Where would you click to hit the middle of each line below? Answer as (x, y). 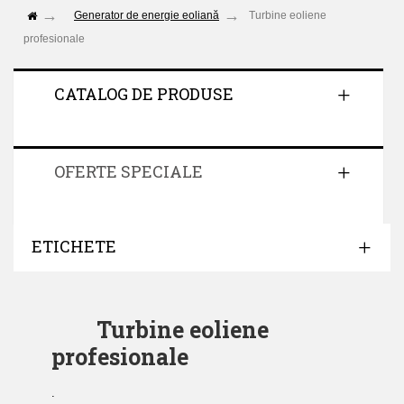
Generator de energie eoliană (147, 15)
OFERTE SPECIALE (129, 171)
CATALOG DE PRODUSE (144, 94)
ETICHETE (74, 246)
